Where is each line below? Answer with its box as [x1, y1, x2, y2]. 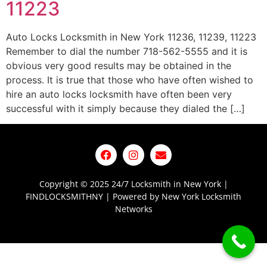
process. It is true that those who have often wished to [6, 74, 253, 86]
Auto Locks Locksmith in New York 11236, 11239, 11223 [6, 31, 256, 43]
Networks [114, 203, 153, 215]
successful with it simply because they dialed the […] [6, 103, 245, 114]
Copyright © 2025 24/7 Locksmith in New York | [39, 178, 228, 190]
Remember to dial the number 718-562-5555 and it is [6, 45, 247, 57]
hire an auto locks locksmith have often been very [6, 88, 232, 100]
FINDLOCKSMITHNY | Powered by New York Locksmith [26, 190, 241, 202]
